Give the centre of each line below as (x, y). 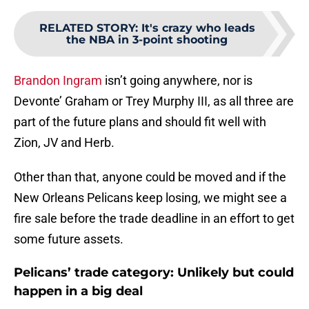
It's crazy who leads (198, 28)
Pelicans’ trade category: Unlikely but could (154, 273)
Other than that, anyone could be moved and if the (150, 177)
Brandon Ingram (58, 81)
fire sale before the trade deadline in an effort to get (154, 219)
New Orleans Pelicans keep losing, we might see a (150, 198)
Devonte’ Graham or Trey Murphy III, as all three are (154, 101)
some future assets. (69, 239)
